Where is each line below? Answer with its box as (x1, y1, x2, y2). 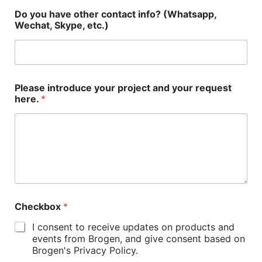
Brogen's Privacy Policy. (32, 244, 138, 257)
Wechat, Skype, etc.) (14, 19, 109, 31)
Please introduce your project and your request (14, 81, 232, 94)
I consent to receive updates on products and (32, 221, 235, 233)
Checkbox (14, 201, 63, 213)
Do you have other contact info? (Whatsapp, (14, 8, 216, 20)
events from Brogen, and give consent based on (32, 233, 245, 245)
